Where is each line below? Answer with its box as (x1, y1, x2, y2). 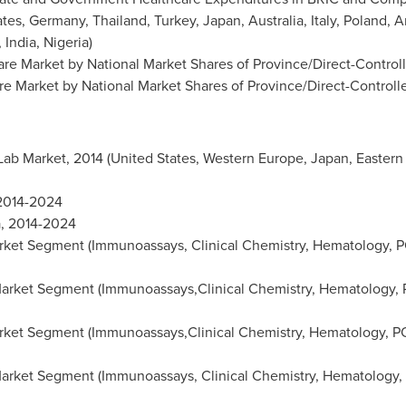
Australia (247, 10, 304, 31)
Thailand (92, 10, 147, 31)
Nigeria (43, 32, 89, 53)
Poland (343, 10, 387, 31)
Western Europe (202, 148, 304, 169)
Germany (28, 10, 85, 31)
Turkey (153, 10, 196, 31)
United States (110, 148, 196, 169)
